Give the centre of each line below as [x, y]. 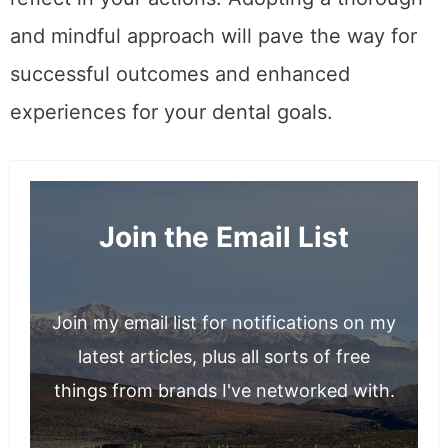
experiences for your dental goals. [171, 111]
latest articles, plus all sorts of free [224, 356]
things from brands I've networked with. [224, 390]
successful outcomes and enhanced [180, 73]
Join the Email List [224, 236]
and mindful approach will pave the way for [213, 35]
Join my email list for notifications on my [224, 322]
